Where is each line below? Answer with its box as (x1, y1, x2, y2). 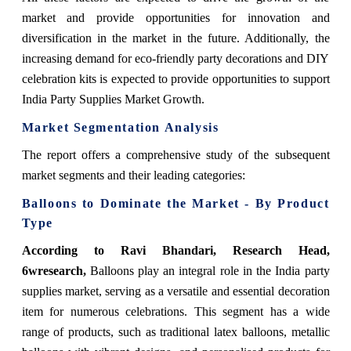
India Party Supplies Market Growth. (21, 92, 204, 106)
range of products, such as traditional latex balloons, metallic (21, 324, 330, 338)
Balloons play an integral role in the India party (89, 263, 330, 277)
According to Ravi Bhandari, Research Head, (21, 243, 330, 257)
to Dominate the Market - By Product (81, 196, 330, 210)
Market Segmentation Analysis (21, 120, 219, 134)
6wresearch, (21, 263, 86, 277)
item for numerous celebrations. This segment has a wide (21, 304, 330, 318)
